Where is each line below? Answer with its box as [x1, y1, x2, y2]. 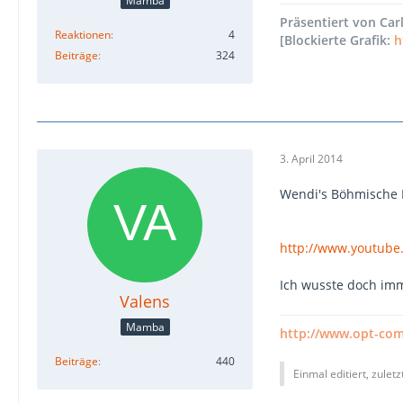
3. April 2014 [280, 150, 343, 166]
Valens [120, 291, 170, 313]
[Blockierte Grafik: [280, 31, 394, 49]
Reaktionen [55, 27, 111, 42]
